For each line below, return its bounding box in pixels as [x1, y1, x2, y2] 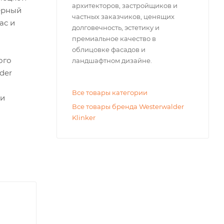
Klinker [72, 113, 95, 121]
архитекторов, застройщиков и [72, 1, 177, 9]
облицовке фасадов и [72, 45, 145, 53]
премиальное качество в [72, 34, 156, 42]
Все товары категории [72, 88, 147, 96]
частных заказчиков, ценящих [72, 12, 174, 20]
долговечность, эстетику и [72, 23, 159, 31]
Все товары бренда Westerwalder [72, 102, 184, 110]
